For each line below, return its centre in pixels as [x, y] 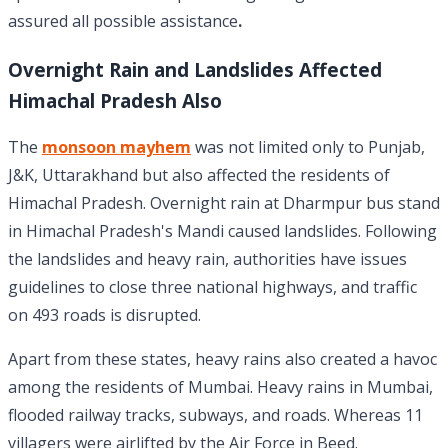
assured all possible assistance [123, 21]
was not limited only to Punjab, [308, 147]
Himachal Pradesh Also [115, 101]
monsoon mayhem [116, 147]
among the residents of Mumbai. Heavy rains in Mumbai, [220, 387]
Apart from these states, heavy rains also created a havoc [222, 359]
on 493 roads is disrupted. [104, 315]
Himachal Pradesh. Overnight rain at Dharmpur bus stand [224, 203]
